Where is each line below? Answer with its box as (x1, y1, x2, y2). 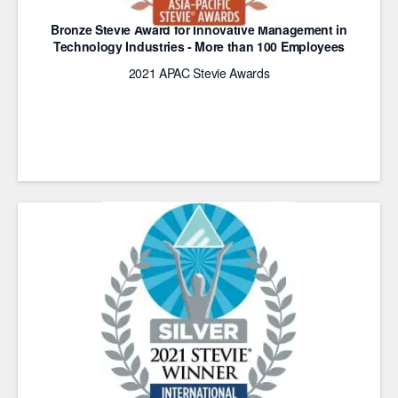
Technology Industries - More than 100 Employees (53, 37, 345, 55)
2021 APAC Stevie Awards (128, 64, 270, 82)
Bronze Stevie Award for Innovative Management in (51, 20, 347, 38)
